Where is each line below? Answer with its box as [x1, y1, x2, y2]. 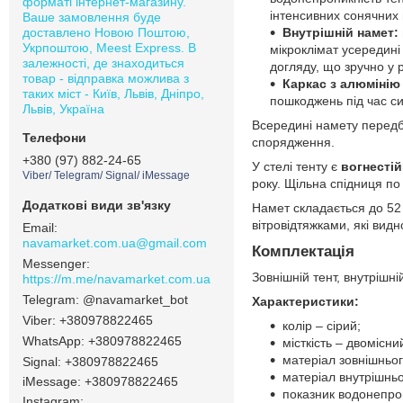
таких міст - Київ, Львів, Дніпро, [22, 85, 204, 101]
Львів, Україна [22, 101, 104, 116]
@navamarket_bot [83, 291, 188, 307]
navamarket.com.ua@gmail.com [22, 235, 207, 250]
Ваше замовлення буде [22, 9, 161, 24]
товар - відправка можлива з [22, 70, 189, 85]
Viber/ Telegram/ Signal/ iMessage [22, 169, 190, 183]
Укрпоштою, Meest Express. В [22, 40, 196, 55]
